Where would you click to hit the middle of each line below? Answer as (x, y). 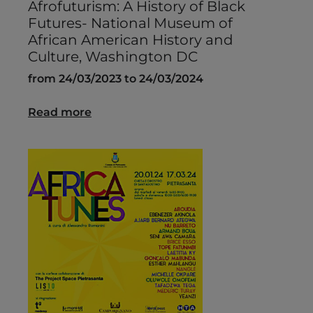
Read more (60, 112)
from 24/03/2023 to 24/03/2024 (116, 79)
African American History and (131, 40)
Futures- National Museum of (130, 23)
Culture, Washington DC (113, 57)
